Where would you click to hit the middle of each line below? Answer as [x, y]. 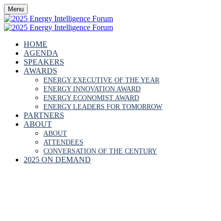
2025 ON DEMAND [57, 160]
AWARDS [40, 71]
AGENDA [41, 53]
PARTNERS [44, 115]
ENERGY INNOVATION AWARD [92, 89]
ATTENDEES [63, 142]
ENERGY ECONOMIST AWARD [91, 98]
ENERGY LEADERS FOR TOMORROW [103, 107]
